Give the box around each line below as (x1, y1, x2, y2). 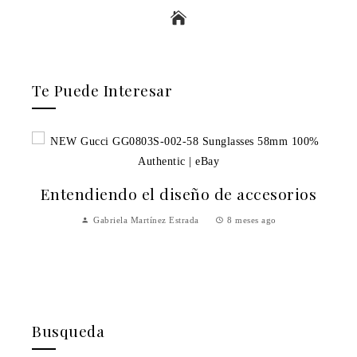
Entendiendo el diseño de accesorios (40, 182, 317, 204)
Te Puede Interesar (32, 79, 172, 100)
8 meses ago (227, 214, 277, 225)
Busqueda (32, 320, 104, 341)
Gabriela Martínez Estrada (93, 214, 199, 225)
